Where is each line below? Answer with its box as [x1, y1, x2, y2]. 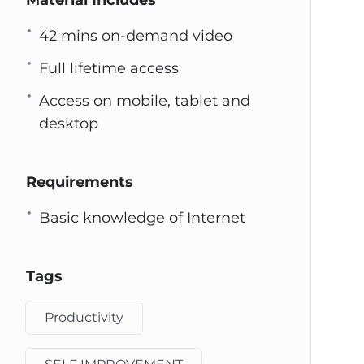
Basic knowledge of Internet [38, 209, 245, 227]
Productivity [44, 310, 123, 325]
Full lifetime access [38, 59, 179, 77]
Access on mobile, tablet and [38, 92, 250, 110]
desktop [38, 115, 98, 132]
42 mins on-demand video [38, 27, 232, 45]
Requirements [25, 173, 133, 191]
